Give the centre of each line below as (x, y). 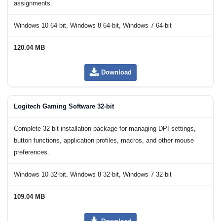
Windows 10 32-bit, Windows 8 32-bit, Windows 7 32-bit (93, 175)
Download (116, 73)
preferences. (32, 153)
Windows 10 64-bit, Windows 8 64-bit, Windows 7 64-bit (93, 26)
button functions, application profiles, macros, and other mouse (104, 141)
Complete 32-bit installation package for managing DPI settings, (105, 129)
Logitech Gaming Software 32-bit (64, 107)
